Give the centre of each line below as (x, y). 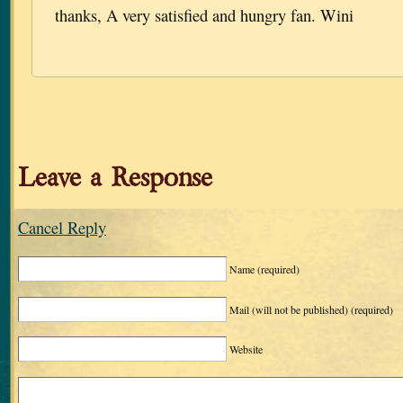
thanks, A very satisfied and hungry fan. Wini (204, 15)
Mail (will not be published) (290, 309)
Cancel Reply (62, 228)
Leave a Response (115, 178)
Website (246, 349)
